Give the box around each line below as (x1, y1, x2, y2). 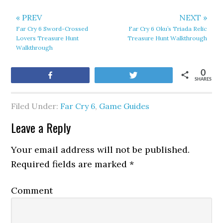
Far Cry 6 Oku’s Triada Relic (128, 25, 207, 32)
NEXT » (179, 12, 207, 22)
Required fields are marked (11, 158, 130, 170)
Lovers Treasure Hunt (16, 34, 79, 42)
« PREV (16, 12, 42, 22)
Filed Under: (11, 101, 61, 111)
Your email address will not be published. (11, 144, 190, 155)
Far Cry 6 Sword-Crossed (16, 25, 89, 32)
